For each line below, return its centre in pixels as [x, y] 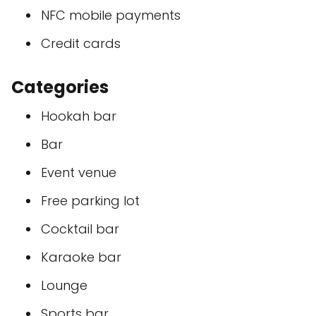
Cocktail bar [80, 229]
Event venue [79, 172]
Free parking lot [90, 201]
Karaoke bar [81, 257]
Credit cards [81, 43]
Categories [60, 87]
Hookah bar [79, 116]
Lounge [64, 285]
